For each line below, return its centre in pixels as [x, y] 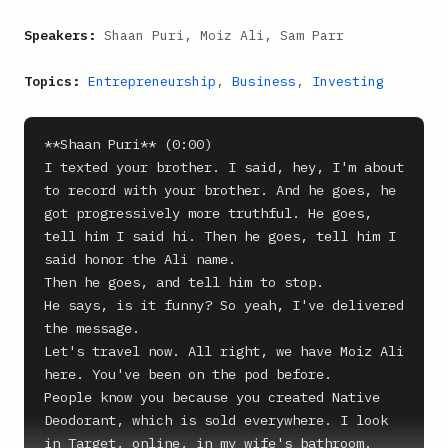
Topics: [52, 81]
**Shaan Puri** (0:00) [128, 144]
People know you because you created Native [212, 397]
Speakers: [60, 35]
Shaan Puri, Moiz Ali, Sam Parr [220, 35]
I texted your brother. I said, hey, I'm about [224, 167]
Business [264, 81]
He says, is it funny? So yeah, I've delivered [224, 305]
